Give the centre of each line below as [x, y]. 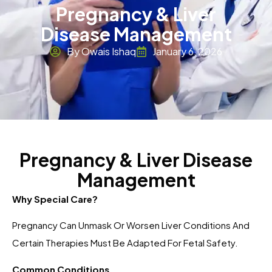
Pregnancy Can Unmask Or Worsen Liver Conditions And [131, 225]
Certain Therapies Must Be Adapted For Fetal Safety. [125, 243]
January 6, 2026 [187, 52]
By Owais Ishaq [101, 52]
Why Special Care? [55, 199]
